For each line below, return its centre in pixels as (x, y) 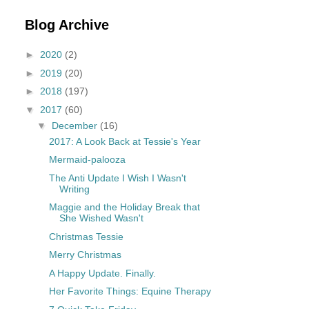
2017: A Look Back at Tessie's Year (124, 141)
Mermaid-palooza (87, 160)
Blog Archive (67, 24)
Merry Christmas (85, 255)
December (76, 125)
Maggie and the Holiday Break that (124, 207)
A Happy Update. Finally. (102, 273)
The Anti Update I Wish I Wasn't (117, 178)
